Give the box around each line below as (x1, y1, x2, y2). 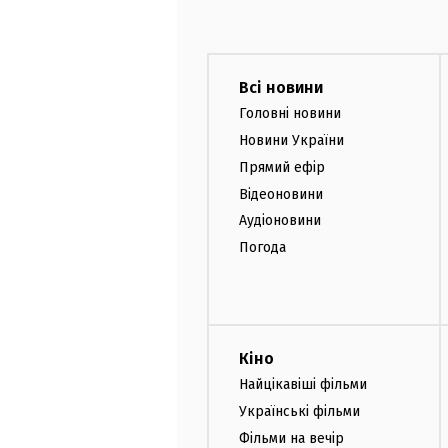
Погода (239, 239, 286, 257)
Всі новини (239, 78, 323, 98)
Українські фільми (239, 402, 360, 420)
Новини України (239, 131, 344, 149)
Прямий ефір (239, 158, 325, 176)
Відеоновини (239, 185, 323, 203)
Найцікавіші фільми (239, 375, 367, 393)
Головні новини (239, 105, 341, 123)
